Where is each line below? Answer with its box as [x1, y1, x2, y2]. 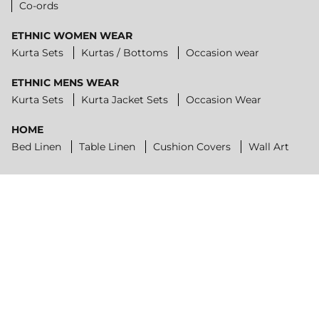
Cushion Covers [153, 140, 231, 153]
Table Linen [79, 140, 135, 153]
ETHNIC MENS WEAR [11, 75, 119, 89]
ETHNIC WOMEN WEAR [11, 28, 132, 42]
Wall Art [249, 140, 289, 153]
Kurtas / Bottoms [81, 46, 168, 59]
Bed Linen [11, 140, 61, 153]
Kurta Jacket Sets [81, 93, 168, 106]
